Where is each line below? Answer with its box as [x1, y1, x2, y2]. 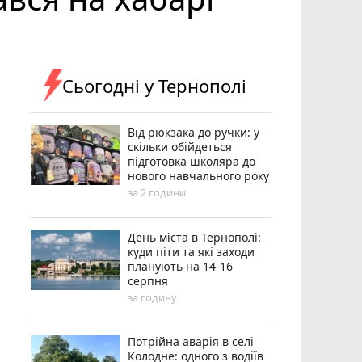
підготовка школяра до [128, 153, 256, 169]
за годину [128, 289, 178, 305]
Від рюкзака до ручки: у [128, 124, 260, 140]
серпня [128, 272, 169, 288]
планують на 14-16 [128, 258, 234, 274]
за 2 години [128, 184, 187, 200]
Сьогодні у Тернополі [62, 73, 247, 98]
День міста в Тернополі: [128, 229, 262, 245]
